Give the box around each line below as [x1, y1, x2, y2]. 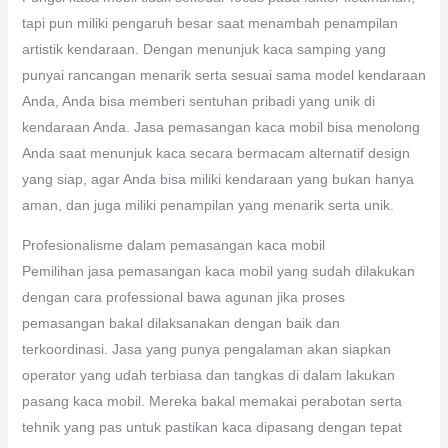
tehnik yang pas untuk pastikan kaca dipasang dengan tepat [21, 418, 402, 435]
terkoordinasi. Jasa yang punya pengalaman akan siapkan [21, 340, 391, 357]
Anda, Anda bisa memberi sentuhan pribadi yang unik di [21, 92, 375, 109]
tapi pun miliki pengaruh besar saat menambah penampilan [21, 14, 398, 31]
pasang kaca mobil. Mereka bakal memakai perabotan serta [21, 392, 402, 409]
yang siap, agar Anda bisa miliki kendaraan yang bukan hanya [21, 170, 414, 187]
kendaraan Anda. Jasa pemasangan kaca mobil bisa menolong [21, 118, 420, 135]
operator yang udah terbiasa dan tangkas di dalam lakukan [21, 366, 395, 383]
